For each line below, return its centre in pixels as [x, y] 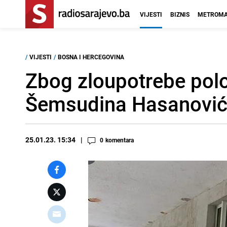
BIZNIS [180, 14]
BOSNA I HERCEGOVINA [91, 57]
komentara [120, 140]
